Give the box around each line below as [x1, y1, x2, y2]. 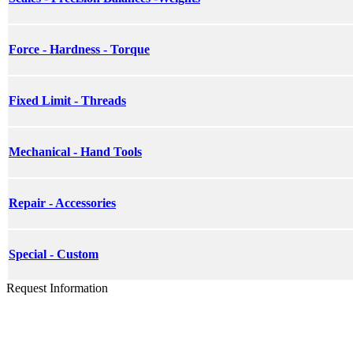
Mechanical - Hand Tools [9, 145, 142, 159]
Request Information [6, 281, 108, 295]
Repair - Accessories [9, 196, 116, 210]
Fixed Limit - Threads [9, 94, 126, 108]
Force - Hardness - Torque [9, 43, 150, 57]
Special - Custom [9, 247, 98, 262]
